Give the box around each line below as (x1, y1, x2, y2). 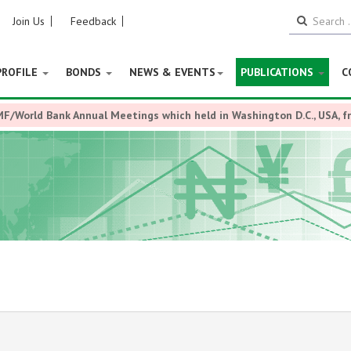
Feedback (71, 14, 116, 28)
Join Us (13, 14, 45, 28)
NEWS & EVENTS (129, 65, 215, 79)
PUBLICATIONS (241, 65, 317, 79)
